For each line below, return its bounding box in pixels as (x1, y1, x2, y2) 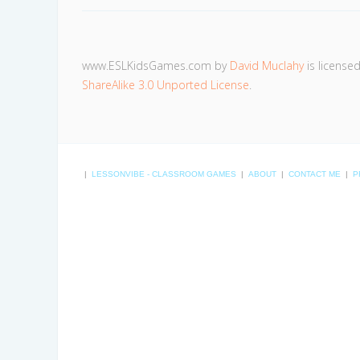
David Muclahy (230, 58, 304, 74)
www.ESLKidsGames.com (82, 58, 211, 74)
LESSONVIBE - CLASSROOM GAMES (92, 170, 236, 179)
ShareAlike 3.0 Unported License (82, 77, 249, 93)
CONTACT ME (288, 170, 341, 179)
